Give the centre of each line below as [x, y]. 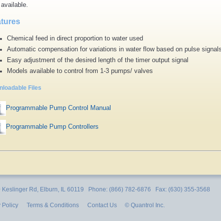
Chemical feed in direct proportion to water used [75, 38]
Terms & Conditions [53, 205]
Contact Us [102, 205]
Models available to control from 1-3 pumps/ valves [80, 71]
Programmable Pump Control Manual [58, 108]
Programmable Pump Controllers [52, 126]
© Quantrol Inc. [143, 205]
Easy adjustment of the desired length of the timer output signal [98, 60]
